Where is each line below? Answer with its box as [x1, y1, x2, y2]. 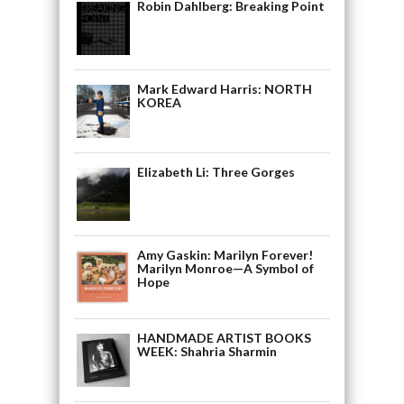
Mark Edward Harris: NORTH [136, 81, 312, 97]
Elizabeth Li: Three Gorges [136, 164, 295, 180]
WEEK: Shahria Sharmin [136, 344, 277, 360]
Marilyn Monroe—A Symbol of [136, 261, 314, 277]
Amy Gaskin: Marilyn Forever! [136, 247, 313, 263]
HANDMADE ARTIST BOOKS [136, 330, 311, 346]
